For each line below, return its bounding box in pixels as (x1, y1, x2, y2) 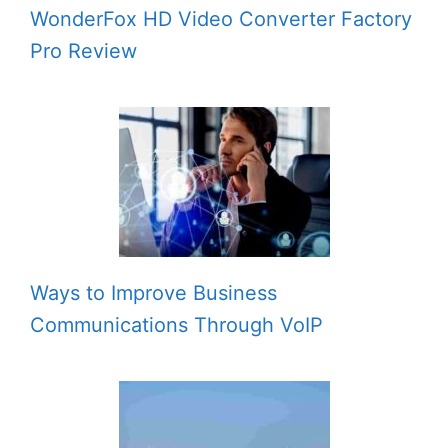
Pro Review (30, 38, 137, 63)
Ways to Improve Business (30, 280, 277, 305)
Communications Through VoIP (30, 312, 323, 337)
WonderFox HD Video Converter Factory (30, 6, 412, 31)
